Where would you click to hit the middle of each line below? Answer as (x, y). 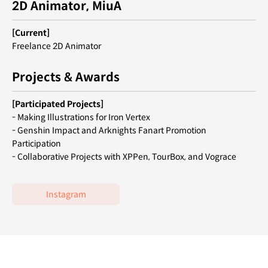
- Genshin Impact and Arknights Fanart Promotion (109, 130)
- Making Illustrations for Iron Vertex (81, 117)
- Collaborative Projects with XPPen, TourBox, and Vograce (124, 156)
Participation (36, 143)
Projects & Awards (66, 77)
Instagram (66, 194)
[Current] (31, 33)
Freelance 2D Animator (57, 46)
